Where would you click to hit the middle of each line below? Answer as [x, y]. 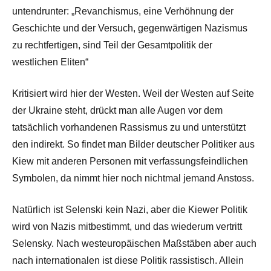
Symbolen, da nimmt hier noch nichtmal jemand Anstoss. [133, 178]
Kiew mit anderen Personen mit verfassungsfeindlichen [130, 162]
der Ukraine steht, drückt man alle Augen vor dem [117, 111]
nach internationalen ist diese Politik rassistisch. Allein [128, 261]
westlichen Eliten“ [50, 62]
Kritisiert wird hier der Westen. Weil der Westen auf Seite [133, 94]
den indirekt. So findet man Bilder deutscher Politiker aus [133, 145]
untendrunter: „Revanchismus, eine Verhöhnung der [123, 11]
